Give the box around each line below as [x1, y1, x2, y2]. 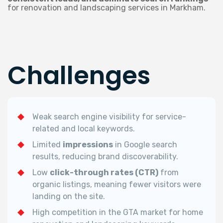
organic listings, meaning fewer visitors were [32, 179, 201, 189]
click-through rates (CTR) [50, 167, 158, 177]
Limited [32, 139, 63, 149]
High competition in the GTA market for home [32, 207, 203, 217]
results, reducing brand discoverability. [32, 151, 178, 161]
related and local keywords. [32, 123, 135, 133]
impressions [63, 139, 113, 149]
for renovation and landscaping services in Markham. [7, 2, 206, 12]
